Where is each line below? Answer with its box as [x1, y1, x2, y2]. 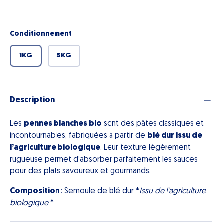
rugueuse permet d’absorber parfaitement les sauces [10, 156, 198, 164]
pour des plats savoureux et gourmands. [10, 167, 151, 176]
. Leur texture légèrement [100, 144, 191, 152]
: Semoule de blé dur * [61, 187, 139, 196]
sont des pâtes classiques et [102, 120, 204, 128]
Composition [10, 187, 61, 196]
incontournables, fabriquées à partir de [10, 132, 147, 140]
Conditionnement [10, 30, 72, 38]
